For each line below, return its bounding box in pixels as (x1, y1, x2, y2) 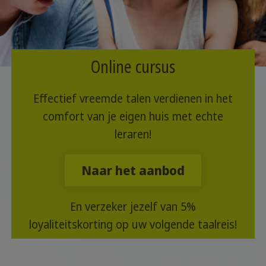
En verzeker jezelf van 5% (70, 198, 196, 214)
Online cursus (91, 55, 175, 78)
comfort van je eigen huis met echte (43, 108, 223, 124)
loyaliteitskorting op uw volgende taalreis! (29, 216, 237, 232)
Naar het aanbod (81, 161, 185, 179)
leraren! (115, 126, 151, 142)
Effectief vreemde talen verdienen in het (33, 90, 233, 106)
